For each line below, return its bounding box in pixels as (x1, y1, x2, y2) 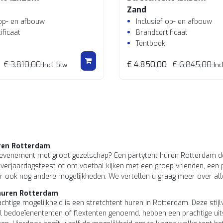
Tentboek (136, 39, 165, 48)
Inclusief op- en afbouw (136, 17, 212, 26)
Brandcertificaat (136, 28, 188, 37)
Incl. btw (43, 61, 67, 69)
